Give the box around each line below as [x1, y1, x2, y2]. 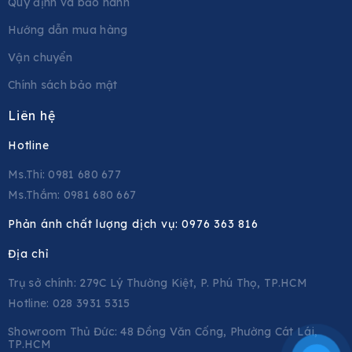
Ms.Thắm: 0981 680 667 [8, 188, 137, 202]
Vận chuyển [8, 50, 73, 64]
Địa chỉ [8, 247, 49, 261]
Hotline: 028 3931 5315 [8, 296, 130, 310]
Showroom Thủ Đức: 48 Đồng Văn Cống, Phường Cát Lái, [8, 324, 318, 339]
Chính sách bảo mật [8, 78, 118, 92]
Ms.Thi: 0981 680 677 [8, 167, 121, 181]
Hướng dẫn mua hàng [8, 23, 128, 37]
